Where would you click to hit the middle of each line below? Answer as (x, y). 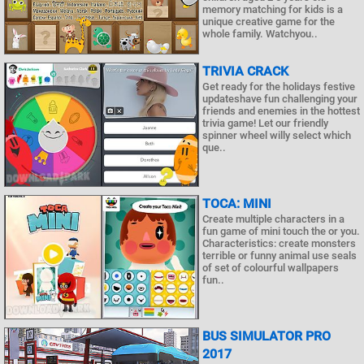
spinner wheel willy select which (277, 136)
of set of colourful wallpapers (271, 267)
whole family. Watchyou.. (260, 33)
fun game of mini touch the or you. (281, 231)
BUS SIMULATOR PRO (266, 336)
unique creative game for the (269, 21)
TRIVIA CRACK (245, 71)
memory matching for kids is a (273, 9)
